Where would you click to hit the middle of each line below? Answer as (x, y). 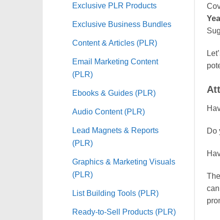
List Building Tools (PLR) (115, 193)
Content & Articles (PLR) (115, 42)
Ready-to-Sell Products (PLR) (124, 211)
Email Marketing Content (115, 61)
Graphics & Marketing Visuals (124, 161)
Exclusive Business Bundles (122, 24)
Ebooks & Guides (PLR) (114, 93)
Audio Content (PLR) (109, 111)
